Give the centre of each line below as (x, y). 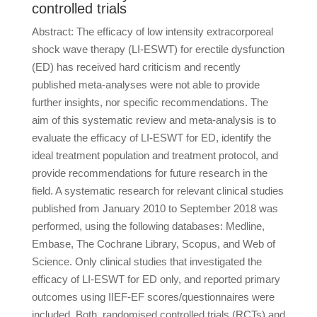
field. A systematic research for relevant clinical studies (157, 191)
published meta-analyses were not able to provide (145, 85)
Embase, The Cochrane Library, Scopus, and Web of (153, 244)
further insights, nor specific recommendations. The (150, 102)
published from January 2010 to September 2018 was (155, 208)
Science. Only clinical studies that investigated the (146, 261)
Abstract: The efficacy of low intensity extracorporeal (152, 31)
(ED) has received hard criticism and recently (136, 67)
